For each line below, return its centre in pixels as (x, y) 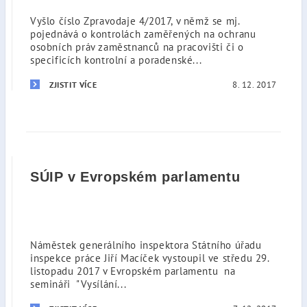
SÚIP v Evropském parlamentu (135, 177)
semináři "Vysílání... (78, 284)
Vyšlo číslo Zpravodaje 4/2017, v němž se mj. (135, 21)
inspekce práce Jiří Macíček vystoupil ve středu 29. (150, 258)
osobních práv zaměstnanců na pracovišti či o (137, 47)
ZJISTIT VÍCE (73, 85)
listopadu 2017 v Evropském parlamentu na (133, 271)
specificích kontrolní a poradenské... (116, 60)
